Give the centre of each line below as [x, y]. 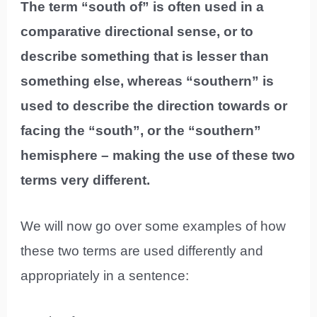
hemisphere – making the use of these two [158, 155]
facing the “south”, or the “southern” [141, 130]
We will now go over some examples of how [154, 226]
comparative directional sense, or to [137, 31]
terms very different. [86, 180]
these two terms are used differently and [142, 251]
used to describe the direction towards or [154, 105]
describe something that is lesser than [145, 56]
